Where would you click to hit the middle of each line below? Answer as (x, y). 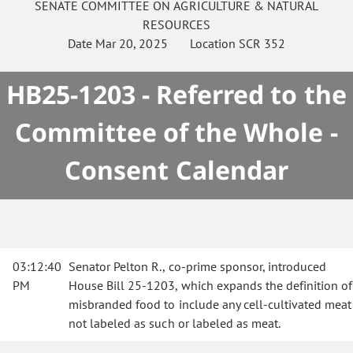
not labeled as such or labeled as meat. (175, 323)
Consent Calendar (176, 170)
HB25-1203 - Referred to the (176, 94)
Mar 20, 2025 (132, 43)
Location (203, 43)
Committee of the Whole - (176, 132)
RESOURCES (176, 24)
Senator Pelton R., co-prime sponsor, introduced (198, 266)
